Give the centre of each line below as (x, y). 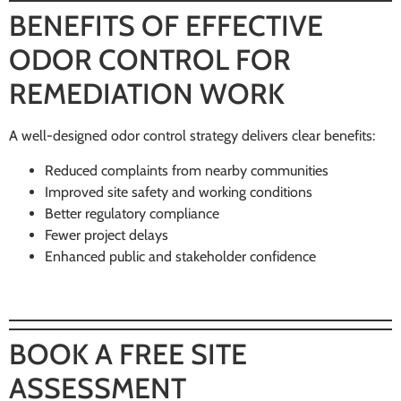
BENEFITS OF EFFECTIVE (166, 26)
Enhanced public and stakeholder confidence (180, 256)
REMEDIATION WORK (147, 94)
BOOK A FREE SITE (128, 354)
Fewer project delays (107, 235)
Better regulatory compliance (132, 213)
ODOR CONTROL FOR (150, 60)
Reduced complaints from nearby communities (187, 170)
